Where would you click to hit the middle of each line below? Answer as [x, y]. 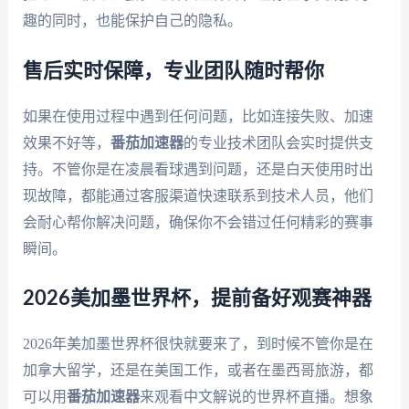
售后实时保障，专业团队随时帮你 [173, 71]
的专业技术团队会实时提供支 [278, 142]
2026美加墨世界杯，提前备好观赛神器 [197, 299]
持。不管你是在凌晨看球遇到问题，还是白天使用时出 [198, 169]
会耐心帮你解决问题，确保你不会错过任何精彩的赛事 [198, 222]
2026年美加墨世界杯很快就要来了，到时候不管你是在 [198, 344]
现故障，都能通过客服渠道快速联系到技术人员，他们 [198, 195]
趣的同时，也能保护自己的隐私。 [132, 20]
